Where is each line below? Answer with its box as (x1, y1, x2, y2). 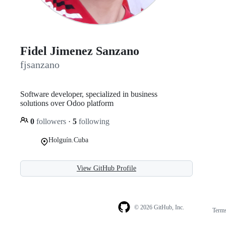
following (77, 117, 109, 126)
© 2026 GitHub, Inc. (134, 204, 184, 211)
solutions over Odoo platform (20, 98, 114, 107)
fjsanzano (20, 59, 60, 71)
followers (34, 117, 68, 126)
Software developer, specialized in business (20, 89, 157, 98)
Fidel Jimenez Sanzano (20, 44, 139, 58)
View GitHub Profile (77, 164, 136, 172)
